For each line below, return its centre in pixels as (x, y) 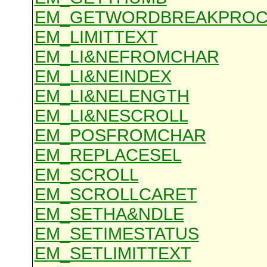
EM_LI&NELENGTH (112, 96)
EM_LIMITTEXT (96, 37)
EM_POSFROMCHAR (120, 136)
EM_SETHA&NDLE (109, 214)
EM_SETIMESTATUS (117, 234)
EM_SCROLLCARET (116, 195)
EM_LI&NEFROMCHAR (127, 57)
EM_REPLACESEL (108, 155)
